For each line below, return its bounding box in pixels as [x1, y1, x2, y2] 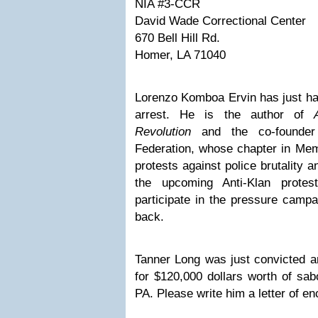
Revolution [135, 125, 202, 138]
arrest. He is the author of [135, 108, 314, 121]
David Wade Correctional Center [135, 14, 306, 28]
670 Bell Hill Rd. [135, 31, 220, 45]
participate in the [135, 193, 231, 207]
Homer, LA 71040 [135, 48, 226, 62]
